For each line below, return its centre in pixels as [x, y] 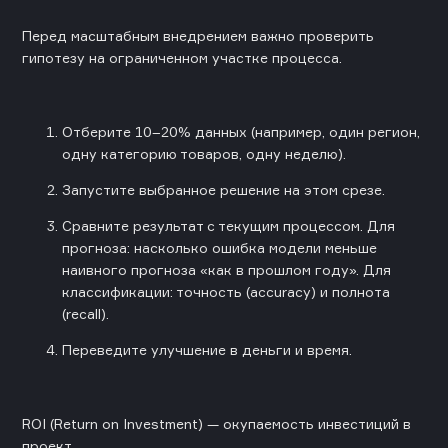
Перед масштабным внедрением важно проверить [198, 35]
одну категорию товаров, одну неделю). [204, 153]
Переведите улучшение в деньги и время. [207, 349]
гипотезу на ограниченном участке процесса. [182, 57]
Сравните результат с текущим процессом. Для [228, 225]
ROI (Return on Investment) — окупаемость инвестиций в [216, 423]
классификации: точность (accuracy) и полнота [226, 291]
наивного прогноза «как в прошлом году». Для [226, 269]
